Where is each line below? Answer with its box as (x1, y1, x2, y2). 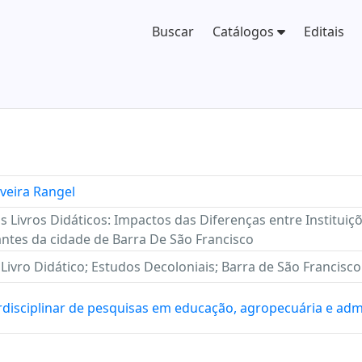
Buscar (152, 22, 195, 40)
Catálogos (213, 22, 278, 40)
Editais (304, 22, 345, 40)
